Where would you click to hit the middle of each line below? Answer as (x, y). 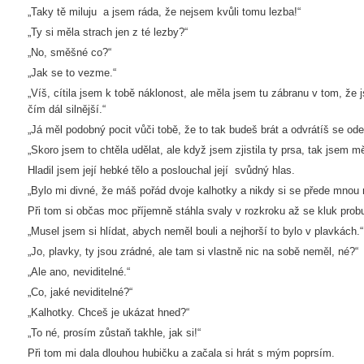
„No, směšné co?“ (69, 52)
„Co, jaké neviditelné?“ (80, 292)
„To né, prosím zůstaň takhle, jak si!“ (114, 333)
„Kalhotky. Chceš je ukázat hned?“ (108, 312)
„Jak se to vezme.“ (72, 73)
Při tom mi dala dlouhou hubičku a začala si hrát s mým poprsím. (181, 353)
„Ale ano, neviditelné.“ (79, 272)
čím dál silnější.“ (67, 109)
